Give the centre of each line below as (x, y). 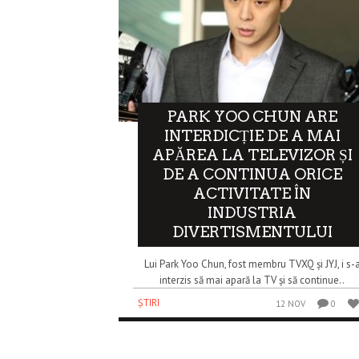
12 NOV (291, 303)
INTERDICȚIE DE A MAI (252, 135)
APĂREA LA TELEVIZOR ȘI (252, 155)
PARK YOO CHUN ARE (252, 116)
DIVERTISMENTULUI (252, 232)
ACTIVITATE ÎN (252, 193)
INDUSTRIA (252, 212)
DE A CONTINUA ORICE (252, 174)
